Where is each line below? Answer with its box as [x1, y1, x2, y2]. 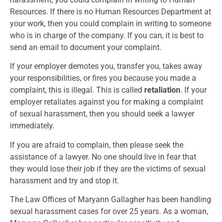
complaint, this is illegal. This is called [10, 85, 144, 95]
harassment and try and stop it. [10, 175, 119, 185]
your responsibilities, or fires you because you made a [10, 73, 196, 83]
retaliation [144, 85, 180, 95]
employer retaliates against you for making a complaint [10, 97, 203, 107]
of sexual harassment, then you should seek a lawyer [10, 109, 194, 119]
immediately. [10, 121, 55, 131]
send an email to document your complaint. [10, 42, 162, 52]
